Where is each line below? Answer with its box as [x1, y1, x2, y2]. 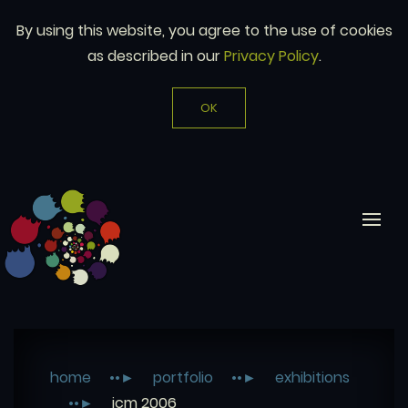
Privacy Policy [223, 46, 319, 66]
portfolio [153, 367, 213, 388]
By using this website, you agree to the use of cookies [15, 20, 393, 41]
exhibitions [275, 367, 350, 388]
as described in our [87, 46, 224, 66]
